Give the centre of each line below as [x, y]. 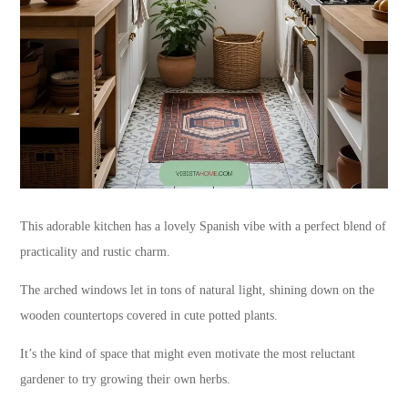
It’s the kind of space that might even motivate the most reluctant [188, 353]
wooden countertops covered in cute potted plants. [149, 315]
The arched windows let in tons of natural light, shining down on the [198, 290]
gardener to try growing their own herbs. [126, 379]
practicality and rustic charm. [96, 251]
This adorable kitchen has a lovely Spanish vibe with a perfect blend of [204, 226]
